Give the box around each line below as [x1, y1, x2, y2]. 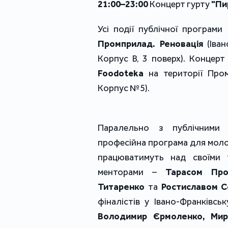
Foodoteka [98, 68, 144, 79]
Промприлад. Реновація [98, 38, 203, 50]
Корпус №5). [98, 82, 150, 94]
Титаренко [98, 181, 145, 193]
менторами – [98, 166, 165, 178]
